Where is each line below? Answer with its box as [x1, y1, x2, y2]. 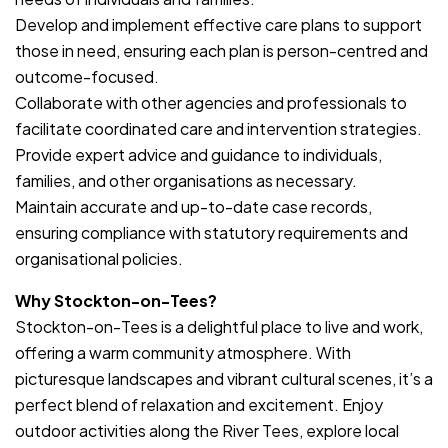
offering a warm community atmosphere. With [15, 341, 351, 363]
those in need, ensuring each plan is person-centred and [15, 39, 428, 61]
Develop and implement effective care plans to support [15, 13, 422, 35]
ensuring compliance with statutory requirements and [15, 221, 408, 243]
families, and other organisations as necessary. [15, 169, 357, 191]
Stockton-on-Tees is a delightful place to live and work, [15, 315, 423, 337]
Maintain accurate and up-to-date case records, [15, 195, 372, 217]
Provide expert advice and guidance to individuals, [15, 143, 382, 165]
